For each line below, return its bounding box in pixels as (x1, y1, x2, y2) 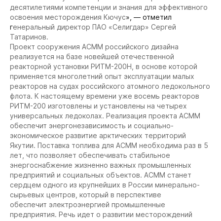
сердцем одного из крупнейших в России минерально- (10, 180, 200, 189)
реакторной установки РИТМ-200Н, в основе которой (10, 62, 197, 71)
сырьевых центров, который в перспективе (10, 190, 161, 199)
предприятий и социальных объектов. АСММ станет (10, 170, 191, 179)
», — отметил (126, 12, 172, 21)
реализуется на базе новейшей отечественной (10, 52, 174, 61)
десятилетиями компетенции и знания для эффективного (10, 2, 208, 11)
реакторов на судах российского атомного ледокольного (10, 81, 210, 90)
